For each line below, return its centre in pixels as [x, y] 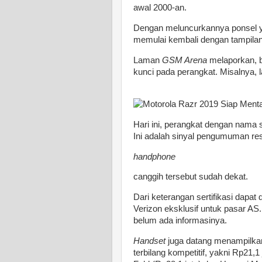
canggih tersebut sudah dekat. [191, 177]
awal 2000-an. [160, 8]
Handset [149, 241]
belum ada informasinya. [180, 221]
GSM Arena [185, 61]
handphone [154, 156]
